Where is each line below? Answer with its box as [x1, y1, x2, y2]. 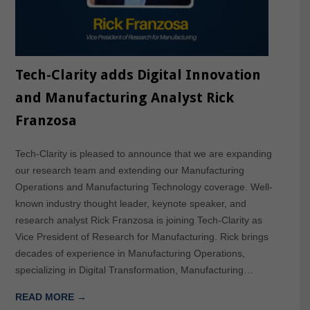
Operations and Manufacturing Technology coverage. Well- [15, 181, 273, 193]
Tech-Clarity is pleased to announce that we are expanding [15, 148, 272, 160]
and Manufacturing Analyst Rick [15, 89, 234, 107]
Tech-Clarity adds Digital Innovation [15, 66, 261, 84]
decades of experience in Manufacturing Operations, [15, 248, 245, 259]
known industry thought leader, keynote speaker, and [15, 198, 246, 210]
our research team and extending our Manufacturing [15, 165, 244, 176]
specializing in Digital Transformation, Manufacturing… [15, 264, 253, 276]
